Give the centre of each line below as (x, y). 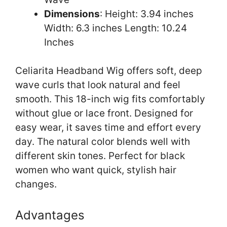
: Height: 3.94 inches (147, 14)
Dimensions (72, 14)
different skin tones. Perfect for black (100, 156)
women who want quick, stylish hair (96, 170)
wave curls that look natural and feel (98, 85)
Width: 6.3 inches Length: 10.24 (116, 28)
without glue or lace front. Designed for (104, 113)
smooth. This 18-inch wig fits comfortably (110, 99)
